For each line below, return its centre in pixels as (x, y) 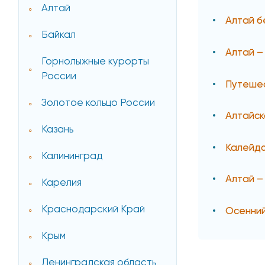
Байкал (59, 35)
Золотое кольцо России (98, 104)
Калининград (72, 157)
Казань (58, 130)
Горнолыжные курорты (96, 62)
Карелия (62, 183)
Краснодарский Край (93, 210)
